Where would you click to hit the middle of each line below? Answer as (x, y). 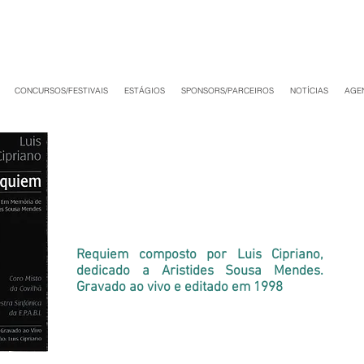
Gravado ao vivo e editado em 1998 (180, 288)
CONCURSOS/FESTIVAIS (61, 91)
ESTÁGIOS (145, 91)
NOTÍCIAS (309, 91)
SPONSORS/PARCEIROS (227, 91)
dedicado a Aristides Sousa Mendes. (200, 271)
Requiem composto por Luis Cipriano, (200, 255)
